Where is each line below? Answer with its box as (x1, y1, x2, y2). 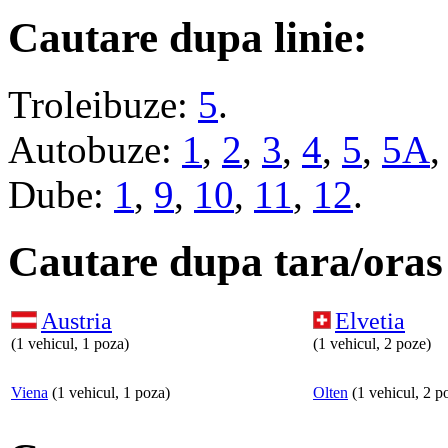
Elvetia (335, 308, 405, 335)
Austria (41, 308, 112, 335)
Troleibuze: (8, 82, 198, 126)
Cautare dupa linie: (8, 13, 367, 61)
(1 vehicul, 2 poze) (313, 335, 431, 353)
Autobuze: (8, 127, 182, 171)
